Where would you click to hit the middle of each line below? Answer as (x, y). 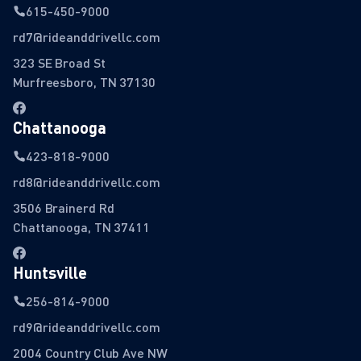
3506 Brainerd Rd (64, 208)
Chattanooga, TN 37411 (81, 227)
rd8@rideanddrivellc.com (87, 182)
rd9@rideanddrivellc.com (87, 327)
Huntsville (50, 273)
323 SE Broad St (59, 63)
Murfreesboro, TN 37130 (84, 82)
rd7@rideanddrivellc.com (87, 37)
